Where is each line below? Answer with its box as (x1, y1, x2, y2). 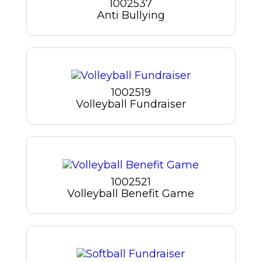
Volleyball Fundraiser (75, 98, 186, 111)
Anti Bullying (96, 9, 165, 22)
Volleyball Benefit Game (67, 187, 195, 200)
